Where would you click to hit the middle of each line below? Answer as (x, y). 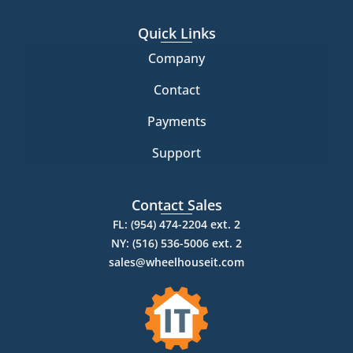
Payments (176, 122)
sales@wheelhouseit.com (176, 262)
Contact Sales (176, 205)
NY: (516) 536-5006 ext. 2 (176, 243)
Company (176, 59)
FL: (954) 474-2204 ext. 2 (176, 225)
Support (176, 153)
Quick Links (176, 33)
